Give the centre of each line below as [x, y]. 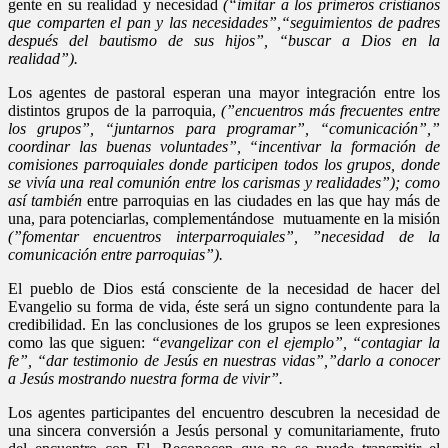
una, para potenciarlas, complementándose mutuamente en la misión [224, 218]
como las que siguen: [79, 342]
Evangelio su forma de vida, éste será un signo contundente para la [224, 306]
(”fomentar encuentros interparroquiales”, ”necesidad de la [224, 236]
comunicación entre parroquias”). [115, 254]
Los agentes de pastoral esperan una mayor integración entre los [224, 92]
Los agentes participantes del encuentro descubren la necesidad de [224, 412]
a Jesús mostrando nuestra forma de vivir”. [145, 378]
